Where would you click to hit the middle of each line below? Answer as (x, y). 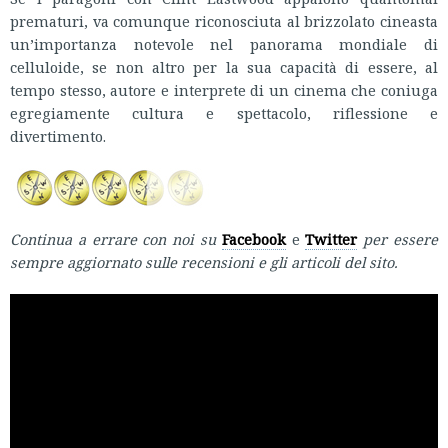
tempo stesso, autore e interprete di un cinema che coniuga (224, 90)
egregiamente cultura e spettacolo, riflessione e (224, 113)
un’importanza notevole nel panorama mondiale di (224, 44)
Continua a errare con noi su (113, 239)
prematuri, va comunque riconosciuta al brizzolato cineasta (224, 21)
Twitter (331, 239)
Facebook (253, 239)
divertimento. (58, 136)
